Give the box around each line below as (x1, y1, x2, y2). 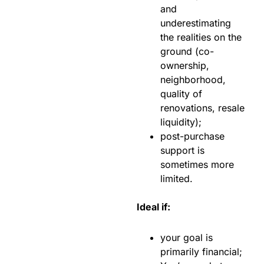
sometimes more (160, 159, 234, 171)
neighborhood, (160, 74, 226, 86)
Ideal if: (132, 201, 170, 213)
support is (160, 144, 204, 157)
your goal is (160, 232, 213, 244)
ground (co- (160, 45, 214, 58)
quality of (160, 88, 202, 100)
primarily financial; (160, 246, 242, 258)
